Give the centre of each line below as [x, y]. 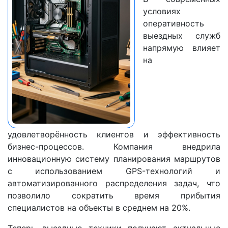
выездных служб [182, 36]
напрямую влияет [182, 48]
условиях [162, 11]
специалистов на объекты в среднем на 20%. [99, 208]
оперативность [174, 24]
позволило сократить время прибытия [114, 196]
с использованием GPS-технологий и [114, 171]
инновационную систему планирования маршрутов [114, 159]
